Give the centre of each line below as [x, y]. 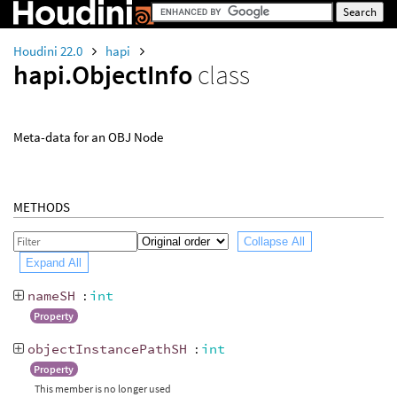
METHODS [42, 207]
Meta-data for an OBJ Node [88, 137]
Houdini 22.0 [49, 51]
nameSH [51, 296]
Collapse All [275, 242]
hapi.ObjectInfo [105, 74]
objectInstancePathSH [107, 349]
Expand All [54, 262]
